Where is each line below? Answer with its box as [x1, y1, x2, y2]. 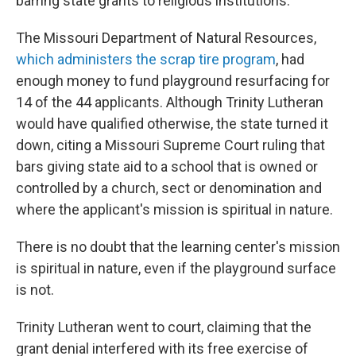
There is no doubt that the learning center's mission [16, 238, 340, 256]
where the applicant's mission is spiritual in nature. [16, 201, 333, 219]
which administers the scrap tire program [16, 51, 276, 68]
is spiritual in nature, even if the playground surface [16, 260, 336, 277]
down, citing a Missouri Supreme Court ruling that [16, 137, 325, 154]
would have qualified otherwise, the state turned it [16, 115, 328, 133]
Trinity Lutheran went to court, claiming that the [16, 319, 311, 336]
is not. [16, 281, 54, 299]
